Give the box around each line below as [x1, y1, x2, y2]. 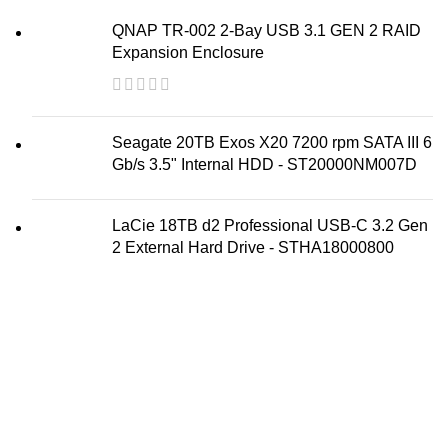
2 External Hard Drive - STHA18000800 [112, 239, 394, 256]
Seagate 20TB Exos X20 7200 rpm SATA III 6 [112, 134, 432, 151]
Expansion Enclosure [112, 44, 264, 61]
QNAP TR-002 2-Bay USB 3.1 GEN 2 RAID [112, 22, 421, 39]
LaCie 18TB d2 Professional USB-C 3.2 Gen [112, 217, 428, 234]
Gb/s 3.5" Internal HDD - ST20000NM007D [112, 156, 417, 173]
